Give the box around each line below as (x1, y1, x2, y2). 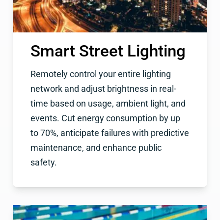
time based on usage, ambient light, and (30, 99, 186, 109)
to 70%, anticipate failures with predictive (30, 128, 189, 138)
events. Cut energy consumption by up (30, 113, 180, 124)
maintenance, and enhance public (30, 143, 162, 153)
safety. (30, 158, 57, 168)
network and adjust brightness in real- (30, 84, 176, 94)
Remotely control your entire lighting (30, 69, 171, 80)
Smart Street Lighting (30, 41, 186, 60)
